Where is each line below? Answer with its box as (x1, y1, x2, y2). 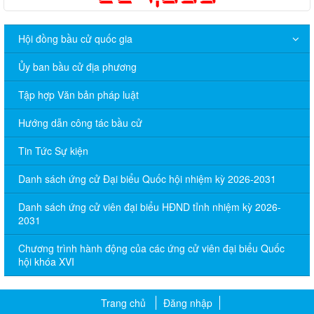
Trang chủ (101, 295, 146, 310)
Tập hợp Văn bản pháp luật (18, 87, 139, 102)
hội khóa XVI (18, 254, 74, 268)
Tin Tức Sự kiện (18, 143, 88, 158)
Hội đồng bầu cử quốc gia (18, 31, 132, 46)
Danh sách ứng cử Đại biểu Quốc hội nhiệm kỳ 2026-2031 (18, 171, 276, 186)
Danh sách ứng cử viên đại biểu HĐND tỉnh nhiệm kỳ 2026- (18, 199, 281, 214)
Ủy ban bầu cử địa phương (18, 59, 137, 74)
